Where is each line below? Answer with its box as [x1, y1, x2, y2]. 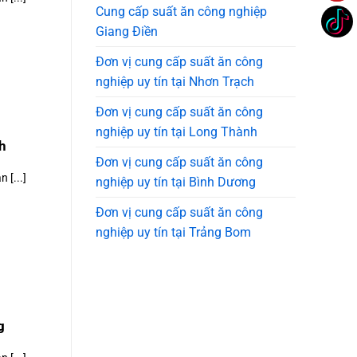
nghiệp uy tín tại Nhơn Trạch [95, 74, 254, 90]
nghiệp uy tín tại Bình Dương [95, 175, 256, 190]
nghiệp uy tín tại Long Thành [95, 124, 257, 140]
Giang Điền [95, 24, 158, 40]
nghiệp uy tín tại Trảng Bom [95, 225, 251, 241]
